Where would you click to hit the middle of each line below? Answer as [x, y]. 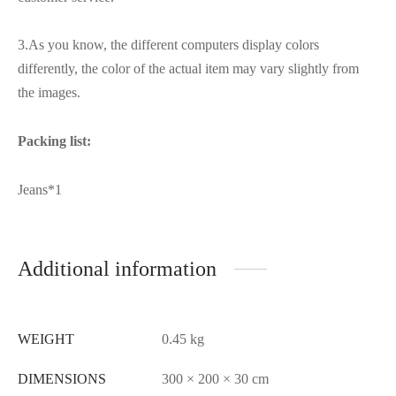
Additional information [117, 268]
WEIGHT [46, 339]
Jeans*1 [40, 190]
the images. [49, 92]
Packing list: [54, 141]
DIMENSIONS [62, 378]
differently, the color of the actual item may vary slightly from [188, 69]
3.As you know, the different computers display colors [168, 45]
